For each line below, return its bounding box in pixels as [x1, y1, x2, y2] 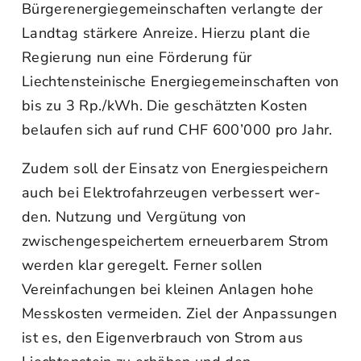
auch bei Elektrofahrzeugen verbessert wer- [22, 183, 322, 202]
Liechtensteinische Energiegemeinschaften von [22, 72, 339, 91]
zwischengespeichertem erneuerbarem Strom [22, 231, 329, 251]
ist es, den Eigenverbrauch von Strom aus [22, 328, 304, 347]
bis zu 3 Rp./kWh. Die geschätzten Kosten [22, 96, 308, 115]
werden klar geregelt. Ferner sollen [22, 255, 263, 275]
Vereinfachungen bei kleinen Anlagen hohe [22, 280, 314, 299]
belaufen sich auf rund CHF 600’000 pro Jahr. [22, 120, 333, 139]
